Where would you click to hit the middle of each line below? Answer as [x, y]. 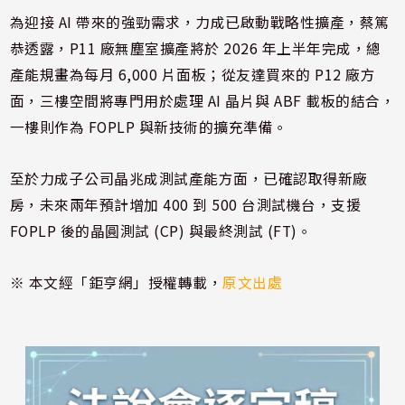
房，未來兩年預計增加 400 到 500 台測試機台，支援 [185, 204]
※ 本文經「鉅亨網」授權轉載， [116, 282]
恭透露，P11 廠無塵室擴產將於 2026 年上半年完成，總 [195, 48]
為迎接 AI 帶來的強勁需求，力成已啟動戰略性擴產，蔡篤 [199, 22]
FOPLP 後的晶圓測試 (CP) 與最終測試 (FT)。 [161, 231]
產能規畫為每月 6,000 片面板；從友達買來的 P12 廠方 [193, 74]
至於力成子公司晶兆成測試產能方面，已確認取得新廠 [188, 178]
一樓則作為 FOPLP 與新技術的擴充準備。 [149, 127]
